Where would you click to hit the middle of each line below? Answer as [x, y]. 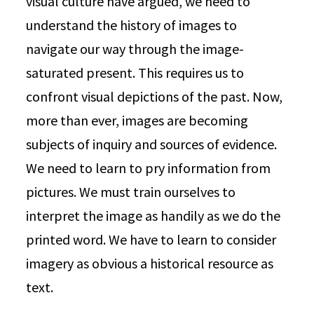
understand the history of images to [132, 25]
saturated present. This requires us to [135, 73]
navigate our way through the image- [135, 49]
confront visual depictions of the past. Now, [155, 96]
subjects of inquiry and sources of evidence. [152, 144]
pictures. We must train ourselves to [131, 192]
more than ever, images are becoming [137, 120]
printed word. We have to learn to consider [151, 239]
